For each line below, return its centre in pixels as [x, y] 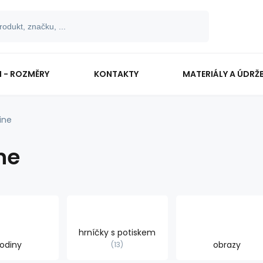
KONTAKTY [116, 74]
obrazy [227, 245]
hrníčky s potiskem [117, 232]
